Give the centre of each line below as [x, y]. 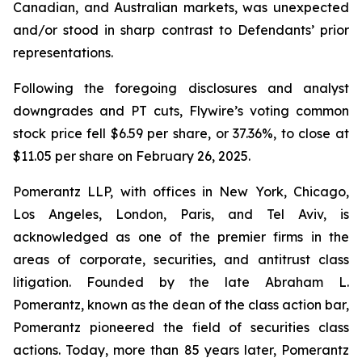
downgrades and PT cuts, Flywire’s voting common [181, 111]
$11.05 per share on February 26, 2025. [132, 156]
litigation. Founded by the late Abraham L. [181, 282]
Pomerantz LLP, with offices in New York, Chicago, [181, 192]
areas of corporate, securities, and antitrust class [181, 259]
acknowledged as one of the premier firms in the [181, 237]
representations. [63, 53]
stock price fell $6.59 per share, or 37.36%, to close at [181, 133]
